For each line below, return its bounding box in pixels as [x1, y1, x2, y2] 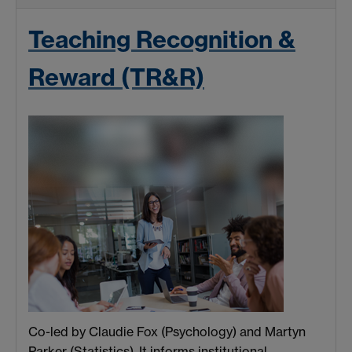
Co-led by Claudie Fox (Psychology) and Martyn [28, 323, 306, 339]
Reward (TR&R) [28, 62, 204, 93]
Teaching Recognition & [28, 24, 295, 55]
